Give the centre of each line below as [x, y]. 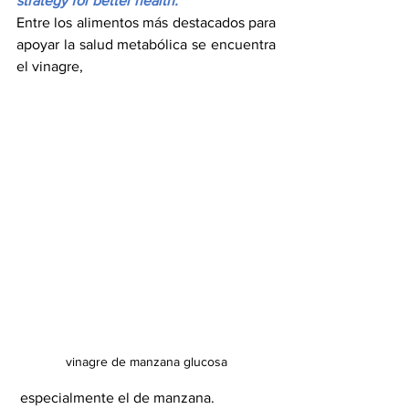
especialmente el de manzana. [117, 398]
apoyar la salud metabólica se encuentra [146, 45]
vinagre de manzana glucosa [146, 362]
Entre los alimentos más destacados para [146, 23]
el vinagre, [50, 67]
